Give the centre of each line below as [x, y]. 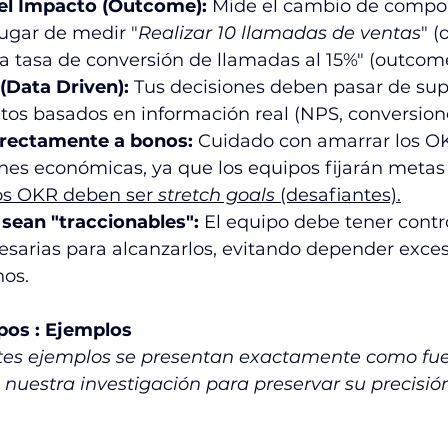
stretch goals [216, 195]
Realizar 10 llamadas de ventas [279, 33]
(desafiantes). [338, 195]
